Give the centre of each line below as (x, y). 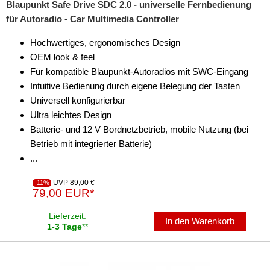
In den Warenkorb (200, 221)
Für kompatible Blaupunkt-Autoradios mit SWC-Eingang (139, 71)
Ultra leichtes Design (71, 115)
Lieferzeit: (67, 215)
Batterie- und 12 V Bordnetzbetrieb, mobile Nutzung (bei (139, 129)
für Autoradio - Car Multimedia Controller (93, 19)
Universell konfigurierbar (78, 100)
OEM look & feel (62, 57)
